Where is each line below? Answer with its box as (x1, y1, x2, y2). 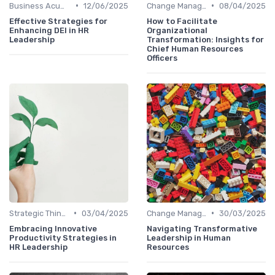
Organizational (147, 25, 207, 35)
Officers (147, 53, 177, 63)
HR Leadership (9, 242, 68, 252)
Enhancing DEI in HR (9, 25, 89, 35)
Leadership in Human (147, 233, 231, 242)
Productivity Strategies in (9, 233, 117, 242)
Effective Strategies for (9, 16, 107, 26)
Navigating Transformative (147, 223, 257, 233)
